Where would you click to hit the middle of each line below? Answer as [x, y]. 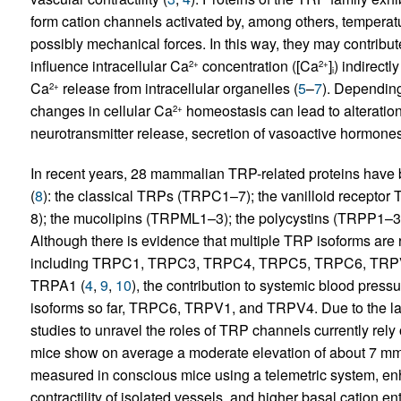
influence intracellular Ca [109, 65]
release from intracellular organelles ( [178, 88]
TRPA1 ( [57, 285]
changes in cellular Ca [101, 110]
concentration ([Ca [258, 65]
